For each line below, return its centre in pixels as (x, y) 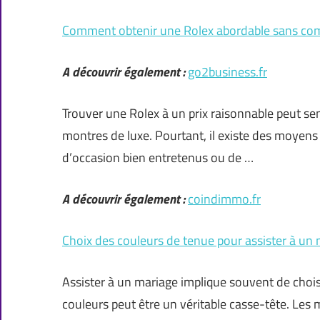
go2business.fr (227, 72)
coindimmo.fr (224, 199)
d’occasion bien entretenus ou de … (158, 158)
